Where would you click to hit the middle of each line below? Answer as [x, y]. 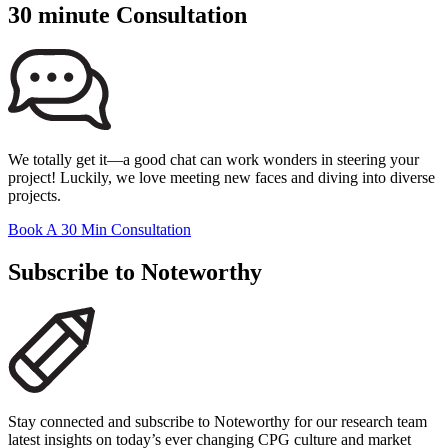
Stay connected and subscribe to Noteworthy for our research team [217, 421]
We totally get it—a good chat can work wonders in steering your [213, 159]
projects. [34, 195]
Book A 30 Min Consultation [99, 229]
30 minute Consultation [127, 15]
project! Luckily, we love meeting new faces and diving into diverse [221, 177]
